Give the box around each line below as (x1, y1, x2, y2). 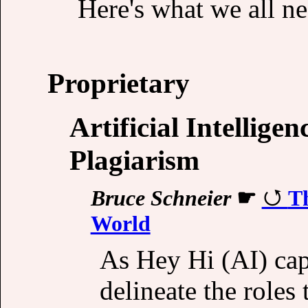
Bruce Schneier (90, 185, 231, 210)
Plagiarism (69, 144, 199, 176)
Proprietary (47, 67, 190, 99)
